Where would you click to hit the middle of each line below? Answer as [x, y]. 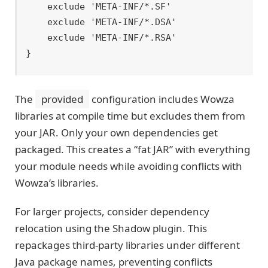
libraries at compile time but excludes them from [130, 115]
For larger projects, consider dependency [112, 212]
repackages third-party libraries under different [127, 245]
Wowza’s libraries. [57, 182]
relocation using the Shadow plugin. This [111, 229]
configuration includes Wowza [162, 99]
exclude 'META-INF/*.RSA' [37, 37]
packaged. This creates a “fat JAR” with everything [133, 149]
